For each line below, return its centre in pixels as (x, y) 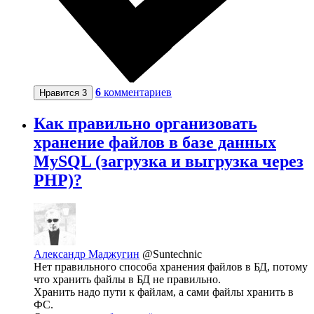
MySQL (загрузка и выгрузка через (169, 161)
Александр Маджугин (87, 254)
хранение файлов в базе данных (155, 142)
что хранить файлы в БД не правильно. (127, 280)
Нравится (61, 93)
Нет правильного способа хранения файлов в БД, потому (171, 267)
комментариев (138, 92)
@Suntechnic (172, 254)
